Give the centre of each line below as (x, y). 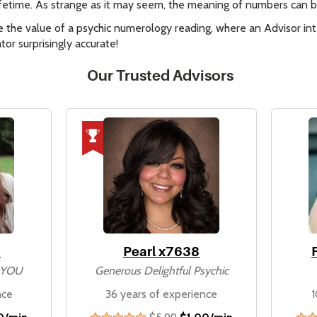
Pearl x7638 (161, 252)
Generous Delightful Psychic (161, 271)
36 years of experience (161, 294)
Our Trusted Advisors (160, 76)
